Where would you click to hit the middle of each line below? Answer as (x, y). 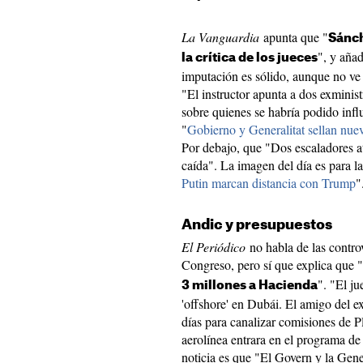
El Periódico (214, 247)
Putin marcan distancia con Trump (269, 183)
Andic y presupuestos (257, 225)
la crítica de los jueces (250, 58)
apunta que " (294, 37)
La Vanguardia (220, 37)
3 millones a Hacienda (250, 286)
